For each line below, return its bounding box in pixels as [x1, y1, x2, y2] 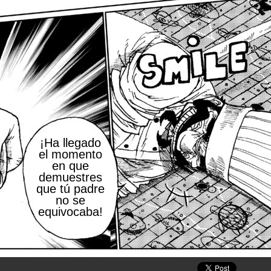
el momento [39, 148, 102, 161]
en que [52, 159, 89, 172]
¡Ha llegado [40, 136, 101, 149]
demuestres [39, 171, 102, 184]
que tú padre [36, 182, 105, 195]
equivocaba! [38, 205, 103, 218]
